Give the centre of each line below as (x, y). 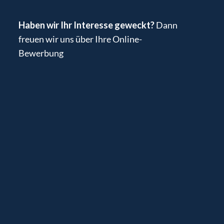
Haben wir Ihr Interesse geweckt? (87, 25)
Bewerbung (41, 53)
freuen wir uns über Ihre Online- (80, 39)
